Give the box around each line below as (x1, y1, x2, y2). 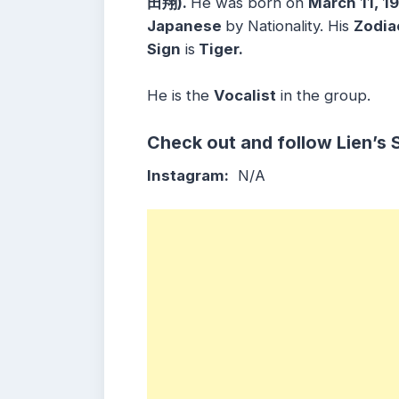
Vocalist (214, 85, 276, 104)
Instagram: (147, 166, 229, 184)
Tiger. (195, 40, 243, 59)
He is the (147, 85, 214, 104)
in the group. (276, 85, 370, 104)
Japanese (147, 17, 225, 36)
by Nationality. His (225, 17, 354, 36)
